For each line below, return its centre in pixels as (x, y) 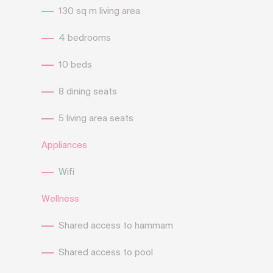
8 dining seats (88, 92)
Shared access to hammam (116, 226)
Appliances (64, 146)
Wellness (60, 199)
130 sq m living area (99, 12)
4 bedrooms (85, 38)
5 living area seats (96, 119)
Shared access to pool (106, 253)
